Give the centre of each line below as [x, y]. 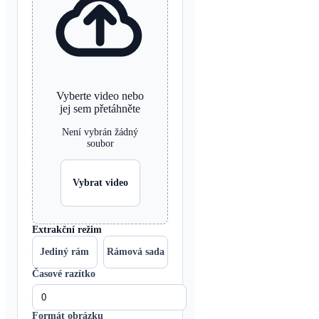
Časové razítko [64, 273]
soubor [100, 143]
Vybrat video [100, 182]
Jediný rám [65, 251]
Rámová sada [135, 251]
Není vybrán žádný [100, 132]
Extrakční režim [67, 229]
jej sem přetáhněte [100, 108]
